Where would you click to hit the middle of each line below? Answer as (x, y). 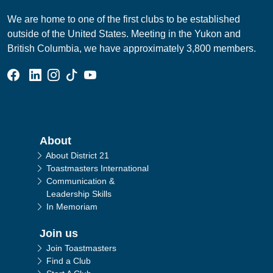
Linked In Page (81, 74)
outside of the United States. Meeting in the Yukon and (124, 34)
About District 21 (77, 155)
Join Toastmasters (81, 248)
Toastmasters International (97, 168)
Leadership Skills (79, 194)
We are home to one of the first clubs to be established (124, 19)
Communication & (80, 181)
